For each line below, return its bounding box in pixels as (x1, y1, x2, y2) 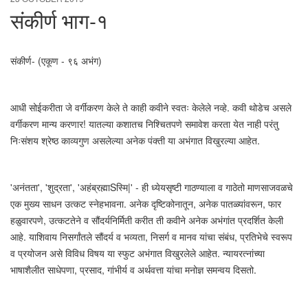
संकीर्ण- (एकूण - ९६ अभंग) (10, 54, 102, 67)
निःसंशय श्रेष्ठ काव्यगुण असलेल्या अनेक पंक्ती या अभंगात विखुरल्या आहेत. (10, 133, 260, 147)
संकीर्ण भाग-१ (10, 5, 108, 35)
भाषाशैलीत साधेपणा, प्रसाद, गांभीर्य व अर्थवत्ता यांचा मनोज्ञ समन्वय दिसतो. (10, 263, 256, 276)
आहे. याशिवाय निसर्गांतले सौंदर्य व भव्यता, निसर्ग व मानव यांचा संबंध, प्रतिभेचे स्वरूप (10, 230, 292, 243)
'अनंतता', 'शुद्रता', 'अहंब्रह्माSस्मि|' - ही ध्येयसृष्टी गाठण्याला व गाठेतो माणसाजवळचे (10, 180, 293, 194)
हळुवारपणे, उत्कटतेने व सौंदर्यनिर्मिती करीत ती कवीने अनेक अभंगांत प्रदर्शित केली (10, 213, 283, 227)
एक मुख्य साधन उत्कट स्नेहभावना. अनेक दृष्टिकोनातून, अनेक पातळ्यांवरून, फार (10, 197, 281, 210)
